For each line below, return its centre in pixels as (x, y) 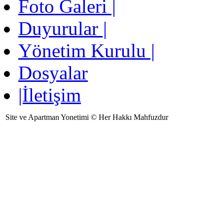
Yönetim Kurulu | (87, 51)
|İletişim (50, 95)
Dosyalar (53, 73)
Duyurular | (63, 29)
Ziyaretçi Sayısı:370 (82, 147)
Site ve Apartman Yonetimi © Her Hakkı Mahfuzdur (87, 117)
